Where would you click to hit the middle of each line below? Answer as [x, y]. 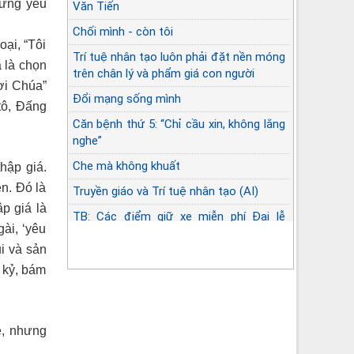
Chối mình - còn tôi [122, 31]
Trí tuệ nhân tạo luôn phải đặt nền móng [179, 56]
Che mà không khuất [126, 166]
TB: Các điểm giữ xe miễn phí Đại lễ [179, 216]
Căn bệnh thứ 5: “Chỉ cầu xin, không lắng [179, 124]
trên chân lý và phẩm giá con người [163, 73]
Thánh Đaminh [111, 233]
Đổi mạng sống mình [126, 98]
